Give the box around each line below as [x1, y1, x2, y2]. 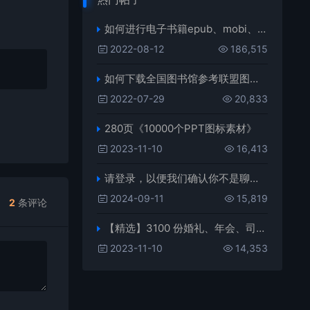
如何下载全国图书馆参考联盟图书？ [104, 71, 250, 85]
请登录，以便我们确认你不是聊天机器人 [104, 171, 250, 185]
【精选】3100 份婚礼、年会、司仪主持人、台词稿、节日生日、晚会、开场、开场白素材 [104, 221, 256, 235]
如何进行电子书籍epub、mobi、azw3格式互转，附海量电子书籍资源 [104, 21, 257, 35]
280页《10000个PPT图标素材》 [104, 121, 257, 135]
